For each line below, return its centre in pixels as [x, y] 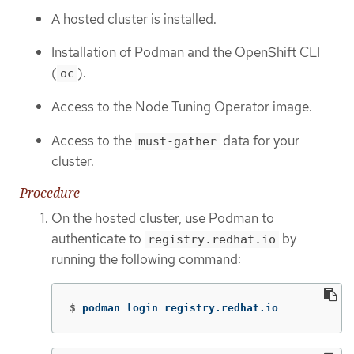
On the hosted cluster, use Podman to [163, 218]
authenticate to [98, 239]
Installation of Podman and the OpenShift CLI [186, 53]
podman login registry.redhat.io [180, 307]
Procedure [50, 193]
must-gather [177, 141]
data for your [260, 140]
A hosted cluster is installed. [134, 19]
